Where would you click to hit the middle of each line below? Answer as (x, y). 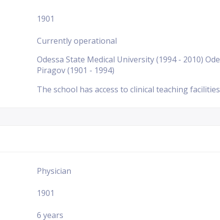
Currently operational (77, 41)
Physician (54, 171)
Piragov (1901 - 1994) (76, 70)
